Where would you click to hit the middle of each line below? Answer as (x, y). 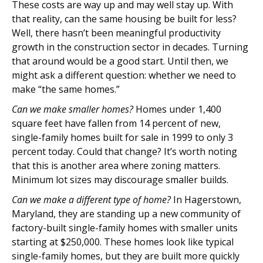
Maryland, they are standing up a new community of (126, 214)
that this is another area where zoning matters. (116, 166)
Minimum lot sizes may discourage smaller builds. (120, 180)
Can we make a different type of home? (91, 200)
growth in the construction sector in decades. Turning (130, 47)
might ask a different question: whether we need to (124, 75)
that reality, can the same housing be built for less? (124, 19)
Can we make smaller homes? (73, 109)
